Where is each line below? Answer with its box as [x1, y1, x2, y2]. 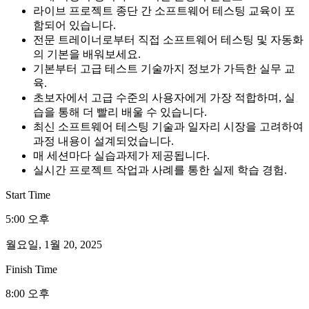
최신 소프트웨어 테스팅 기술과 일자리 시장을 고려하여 [33, 120, 303, 132]
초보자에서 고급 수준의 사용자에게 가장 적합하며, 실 [33, 91, 295, 103]
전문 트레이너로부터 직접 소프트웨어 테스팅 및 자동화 [33, 33, 303, 46]
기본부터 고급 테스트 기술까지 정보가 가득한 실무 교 [33, 62, 295, 74]
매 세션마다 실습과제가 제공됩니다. [33, 149, 210, 161]
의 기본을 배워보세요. [33, 48, 141, 60]
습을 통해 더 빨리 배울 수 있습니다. [33, 106, 207, 118]
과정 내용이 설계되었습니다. [33, 134, 174, 147]
